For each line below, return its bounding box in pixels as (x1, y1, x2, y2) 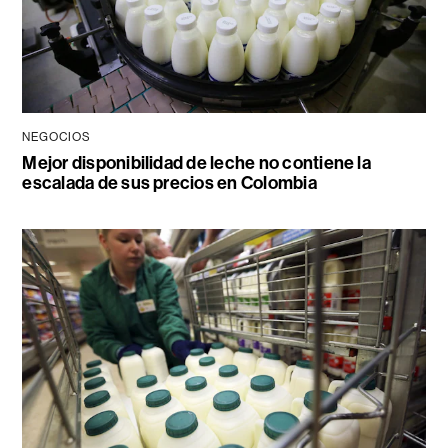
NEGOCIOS (22, 130, 91, 145)
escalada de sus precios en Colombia (22, 172, 317, 195)
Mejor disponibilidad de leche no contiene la (22, 152, 371, 175)
